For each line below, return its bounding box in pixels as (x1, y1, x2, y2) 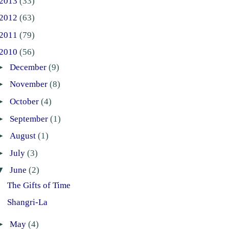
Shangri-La (7, 197, 48, 208)
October (9, 96, 41, 106)
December (9, 62, 49, 72)
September (9, 113, 50, 124)
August (9, 131, 38, 141)
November (9, 79, 50, 89)
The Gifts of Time (7, 180, 71, 190)
